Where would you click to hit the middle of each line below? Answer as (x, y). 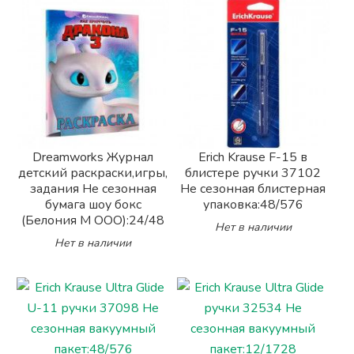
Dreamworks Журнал (93, 157)
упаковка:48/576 (253, 204)
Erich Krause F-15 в (253, 157)
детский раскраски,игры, (93, 173)
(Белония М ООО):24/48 (93, 220)
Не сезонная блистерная (253, 188)
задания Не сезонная (93, 188)
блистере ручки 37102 (253, 173)
